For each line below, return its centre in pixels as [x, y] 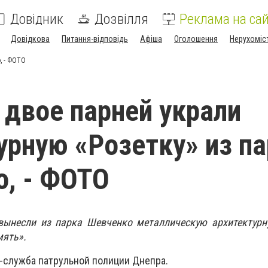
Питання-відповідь [95, 39]
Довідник [37, 19]
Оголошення [196, 39]
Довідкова [30, 39]
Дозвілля [121, 19]
